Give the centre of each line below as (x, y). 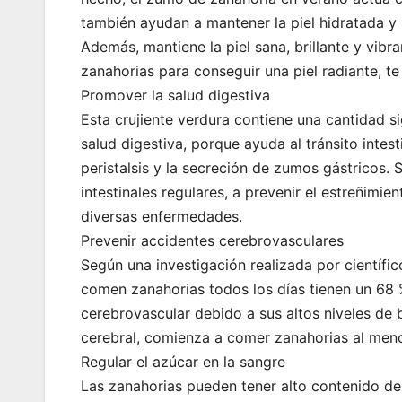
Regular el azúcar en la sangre (183, 362)
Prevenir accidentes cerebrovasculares (212, 241)
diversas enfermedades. (162, 217)
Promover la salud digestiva (175, 96)
